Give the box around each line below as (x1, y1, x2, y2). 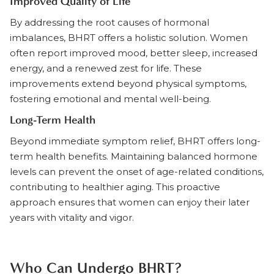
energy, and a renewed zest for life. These (10, 62, 202, 74)
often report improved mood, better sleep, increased (10, 47, 257, 59)
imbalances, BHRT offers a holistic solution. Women (10, 32, 248, 43)
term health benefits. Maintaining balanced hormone (10, 150, 257, 162)
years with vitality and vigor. (10, 212, 134, 223)
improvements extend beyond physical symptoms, (10, 78, 246, 89)
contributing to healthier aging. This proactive (10, 181, 220, 193)
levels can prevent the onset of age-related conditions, (10, 166, 264, 177)
